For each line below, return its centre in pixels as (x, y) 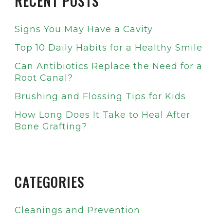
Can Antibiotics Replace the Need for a (109, 66)
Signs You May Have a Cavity (84, 29)
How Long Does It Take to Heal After (102, 115)
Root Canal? (44, 78)
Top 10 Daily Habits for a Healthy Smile (109, 48)
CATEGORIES (50, 182)
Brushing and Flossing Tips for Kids (100, 97)
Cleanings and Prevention (77, 210)
